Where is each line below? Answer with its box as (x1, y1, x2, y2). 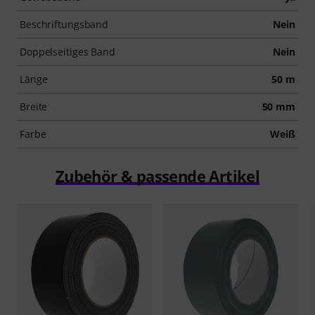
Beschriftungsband (20, 18, 109, 32)
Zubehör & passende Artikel (55, 165, 260, 187)
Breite (20, 100, 48, 114)
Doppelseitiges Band (20, 45, 115, 59)
